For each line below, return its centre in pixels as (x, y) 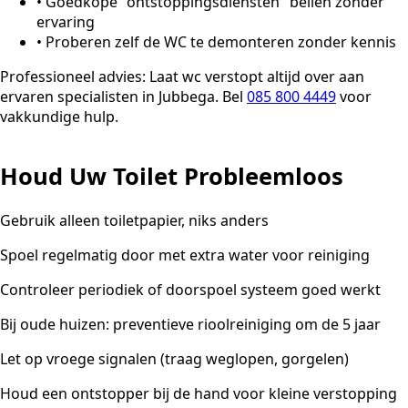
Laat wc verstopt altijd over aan (255, 77)
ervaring (66, 22)
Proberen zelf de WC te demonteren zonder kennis (221, 42)
